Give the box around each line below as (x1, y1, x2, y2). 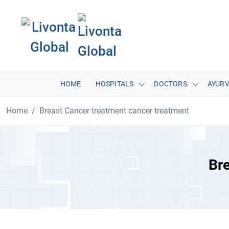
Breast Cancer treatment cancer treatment (39, 106, 189, 116)
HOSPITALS (95, 80, 134, 88)
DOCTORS (154, 80, 187, 88)
